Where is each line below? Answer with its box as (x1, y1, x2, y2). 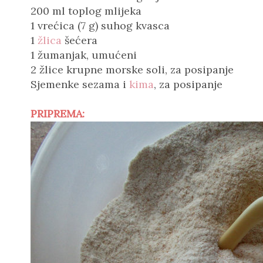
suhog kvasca (101, 19, 170, 32)
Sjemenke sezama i (31, 77, 129, 91)
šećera (62, 33, 97, 47)
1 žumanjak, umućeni (31, 48, 137, 62)
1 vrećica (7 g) (31, 19, 101, 32)
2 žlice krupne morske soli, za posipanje (31, 63, 234, 76)
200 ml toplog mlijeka (31, 4, 141, 18)
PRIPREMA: (31, 107, 85, 120)
